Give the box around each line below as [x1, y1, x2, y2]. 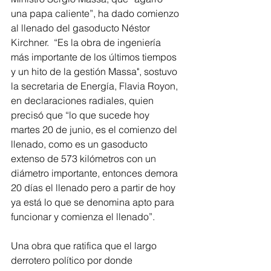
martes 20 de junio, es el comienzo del [11, 123, 180, 135]
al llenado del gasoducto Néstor [11, 21, 152, 34]
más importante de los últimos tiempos [11, 50, 179, 63]
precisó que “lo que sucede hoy [11, 108, 152, 121]
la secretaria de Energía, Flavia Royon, [11, 79, 180, 92]
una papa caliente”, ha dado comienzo [11, 7, 181, 19]
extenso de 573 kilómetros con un [11, 152, 158, 165]
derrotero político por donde [11, 253, 135, 266]
